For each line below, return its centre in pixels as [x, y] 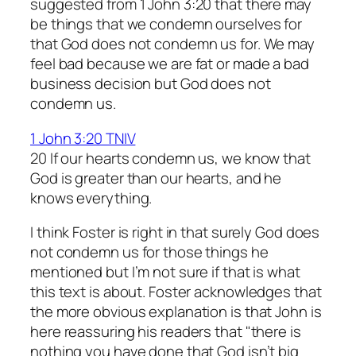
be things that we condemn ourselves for [166, 24]
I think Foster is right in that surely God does [175, 232]
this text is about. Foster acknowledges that [176, 292]
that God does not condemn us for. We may [172, 44]
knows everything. [91, 197]
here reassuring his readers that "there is [166, 332]
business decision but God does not [151, 84]
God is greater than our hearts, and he [156, 178]
